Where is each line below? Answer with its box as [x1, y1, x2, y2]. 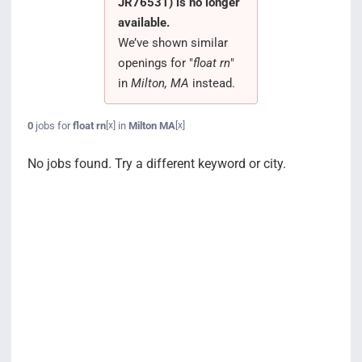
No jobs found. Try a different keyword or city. [27, 155, 286, 171]
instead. [188, 75, 235, 90]
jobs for [32, 119, 73, 132]
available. [117, 15, 170, 30]
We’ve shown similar [117, 35, 228, 50]
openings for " [117, 55, 193, 70]
